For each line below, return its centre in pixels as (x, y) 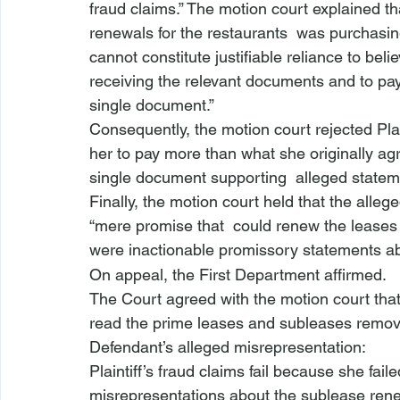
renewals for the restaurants (191, 33)
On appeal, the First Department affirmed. (238, 275)
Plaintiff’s (124, 371)
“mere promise (141, 225)
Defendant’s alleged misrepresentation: (228, 347)
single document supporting (190, 177)
